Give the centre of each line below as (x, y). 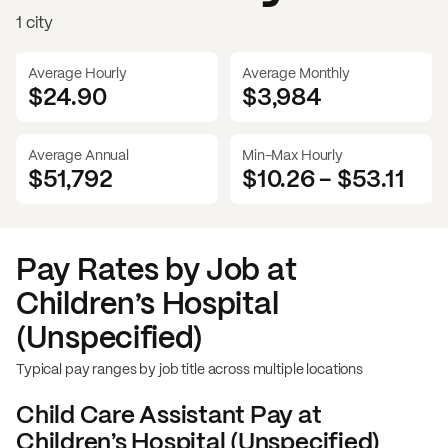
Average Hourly (78, 72)
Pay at (283, 414)
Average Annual (79, 154)
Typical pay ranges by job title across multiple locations (190, 368)
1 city (35, 22)
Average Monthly (296, 72)
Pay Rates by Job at (156, 269)
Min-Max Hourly (293, 154)
